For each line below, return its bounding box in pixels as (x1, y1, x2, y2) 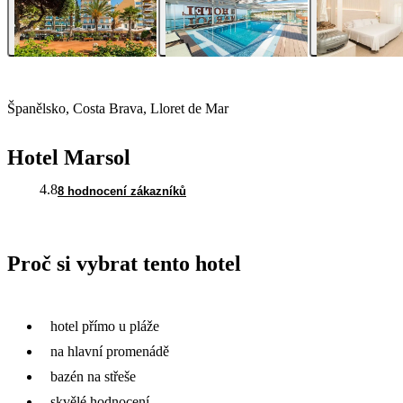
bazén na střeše (50, 368, 136, 384)
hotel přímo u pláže (50, 318, 159, 334)
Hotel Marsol (7, 146, 130, 170)
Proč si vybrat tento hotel (7, 252, 241, 276)
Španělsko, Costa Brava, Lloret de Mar (7, 101, 228, 117)
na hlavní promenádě (50, 343, 169, 359)
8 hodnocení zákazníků (58, 184, 186, 199)
